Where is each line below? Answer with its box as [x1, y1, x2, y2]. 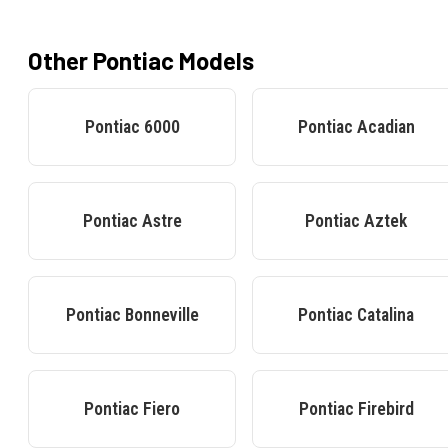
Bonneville [124, 305, 199, 326]
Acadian [356, 117, 415, 138]
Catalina [357, 305, 414, 326]
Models [174, 46, 254, 76]
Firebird [357, 399, 414, 420]
